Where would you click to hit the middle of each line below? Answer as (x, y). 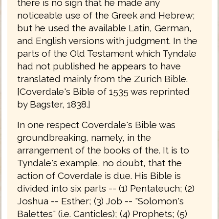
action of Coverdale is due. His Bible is (99, 175)
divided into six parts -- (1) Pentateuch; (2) (106, 188)
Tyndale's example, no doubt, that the (99, 163)
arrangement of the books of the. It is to (103, 150)
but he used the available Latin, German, (104, 28)
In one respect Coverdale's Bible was (96, 124)
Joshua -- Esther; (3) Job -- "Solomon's (100, 201)
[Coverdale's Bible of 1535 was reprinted (103, 91)
